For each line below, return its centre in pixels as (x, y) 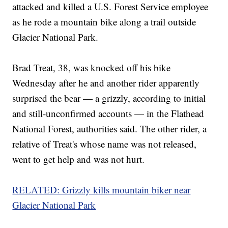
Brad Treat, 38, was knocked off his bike (92, 68)
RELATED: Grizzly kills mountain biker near (102, 190)
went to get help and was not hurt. (79, 159)
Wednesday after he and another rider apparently (106, 83)
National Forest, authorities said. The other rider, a (110, 129)
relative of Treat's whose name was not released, (105, 144)
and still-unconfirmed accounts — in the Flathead (108, 113)
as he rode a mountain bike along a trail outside (104, 22)
